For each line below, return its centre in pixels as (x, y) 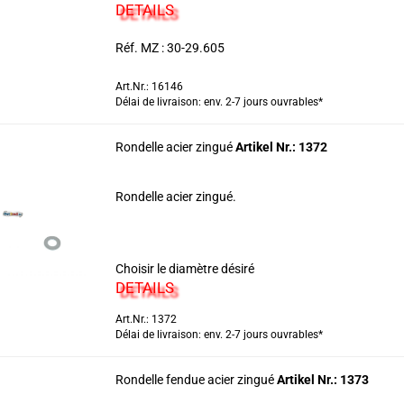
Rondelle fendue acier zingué (196, 380)
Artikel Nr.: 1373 (322, 380)
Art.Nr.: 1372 (146, 319)
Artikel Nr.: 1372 (281, 147)
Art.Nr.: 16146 (149, 87)
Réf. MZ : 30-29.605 (170, 48)
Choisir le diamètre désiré (184, 269)
